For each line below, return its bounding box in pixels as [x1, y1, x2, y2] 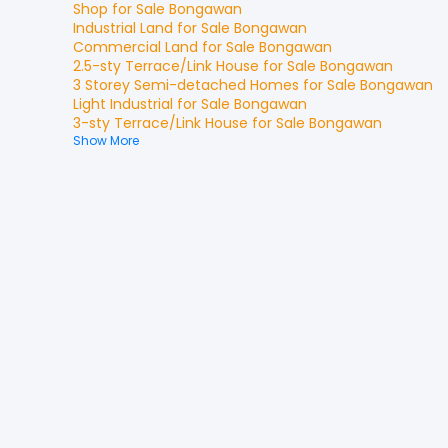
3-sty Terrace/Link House [73, 113, 248, 133]
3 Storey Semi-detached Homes [73, 75, 299, 95]
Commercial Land [73, 37, 198, 57]
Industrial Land [73, 18, 173, 38]
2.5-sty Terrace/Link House [73, 56, 259, 76]
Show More [73, 132, 139, 149]
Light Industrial [73, 94, 173, 114]
